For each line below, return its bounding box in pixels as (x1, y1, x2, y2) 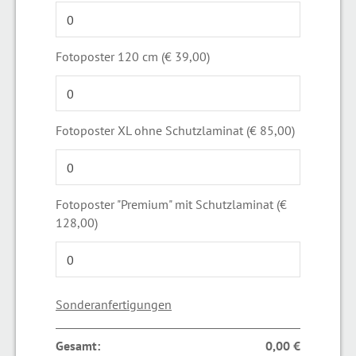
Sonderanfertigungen (56, 296, 172, 312)
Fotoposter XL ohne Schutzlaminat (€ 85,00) (56, 122, 295, 138)
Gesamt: (56, 337, 100, 354)
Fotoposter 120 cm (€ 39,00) (56, 48, 210, 64)
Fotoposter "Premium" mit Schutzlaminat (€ (56, 195, 287, 212)
